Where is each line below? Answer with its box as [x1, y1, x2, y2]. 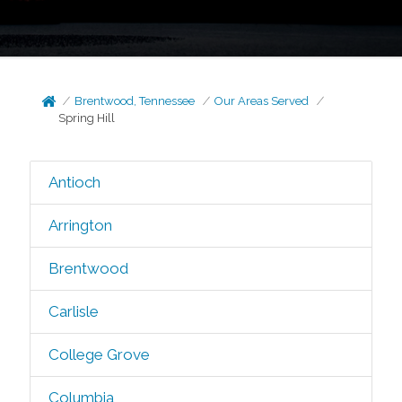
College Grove [48, 345, 150, 363]
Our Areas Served [214, 94, 310, 108]
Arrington [48, 216, 112, 234]
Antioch [48, 173, 100, 191]
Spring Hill [58, 111, 116, 125]
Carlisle [48, 302, 99, 320]
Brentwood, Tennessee [74, 94, 196, 108]
